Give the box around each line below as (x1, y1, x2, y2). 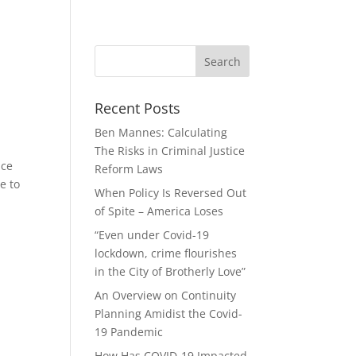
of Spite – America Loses (95, 203, 224, 219)
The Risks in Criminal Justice (95, 143, 246, 158)
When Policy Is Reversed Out (95, 185, 247, 200)
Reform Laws (95, 161, 164, 176)
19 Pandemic (95, 324, 164, 339)
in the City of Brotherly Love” (95, 264, 246, 279)
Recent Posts (95, 99, 181, 118)
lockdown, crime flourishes (95, 246, 238, 261)
